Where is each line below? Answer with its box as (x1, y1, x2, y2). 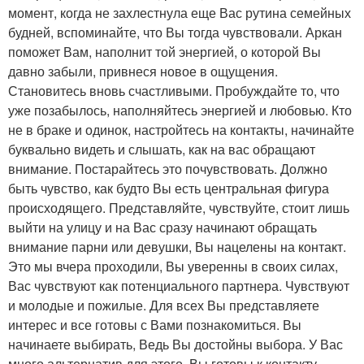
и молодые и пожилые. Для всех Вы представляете (8, 296, 319, 314)
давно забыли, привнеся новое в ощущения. (8, 62, 278, 80)
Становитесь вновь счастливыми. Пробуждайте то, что (8, 81, 340, 100)
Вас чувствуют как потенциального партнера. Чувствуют (8, 276, 349, 295)
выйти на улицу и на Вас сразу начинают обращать (8, 218, 317, 236)
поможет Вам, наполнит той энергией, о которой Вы (8, 42, 321, 61)
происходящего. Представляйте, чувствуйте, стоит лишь (8, 198, 349, 217)
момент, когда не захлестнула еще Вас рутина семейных (8, 3, 351, 22)
